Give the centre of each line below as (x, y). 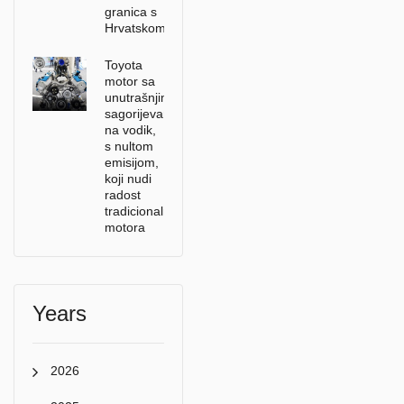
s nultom (129, 146)
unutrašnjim (138, 97)
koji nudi (128, 179)
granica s (131, 12)
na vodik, (130, 130)
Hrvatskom (135, 28)
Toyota (124, 65)
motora (125, 227)
